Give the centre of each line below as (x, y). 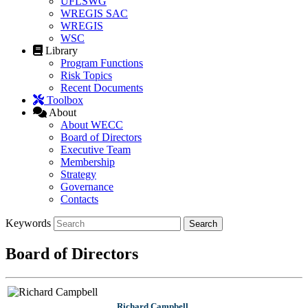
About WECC (92, 125)
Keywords (28, 223)
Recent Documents (102, 88)
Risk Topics (86, 76)
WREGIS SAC (94, 14)
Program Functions (102, 63)
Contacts (79, 199)
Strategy (78, 175)
